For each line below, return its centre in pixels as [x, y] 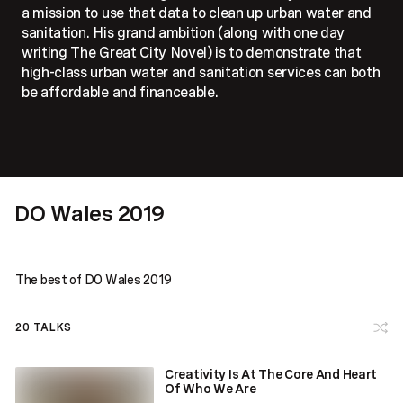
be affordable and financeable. [120, 92]
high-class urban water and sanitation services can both [201, 72]
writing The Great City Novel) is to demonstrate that [192, 52]
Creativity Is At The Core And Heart [271, 374]
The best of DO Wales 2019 [94, 279]
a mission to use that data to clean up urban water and [197, 13]
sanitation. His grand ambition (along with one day [183, 32]
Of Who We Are [210, 388]
